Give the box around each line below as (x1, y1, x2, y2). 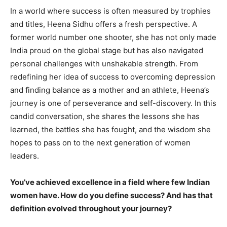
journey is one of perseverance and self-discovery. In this (10, 98, 216, 108)
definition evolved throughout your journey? (10, 203, 172, 213)
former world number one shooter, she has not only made (10, 32, 216, 42)
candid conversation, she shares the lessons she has (10, 111, 200, 121)
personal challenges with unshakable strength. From (10, 58, 198, 68)
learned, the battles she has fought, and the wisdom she (10, 124, 211, 134)
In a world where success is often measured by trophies (10, 6, 211, 16)
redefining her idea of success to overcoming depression (10, 71, 215, 82)
